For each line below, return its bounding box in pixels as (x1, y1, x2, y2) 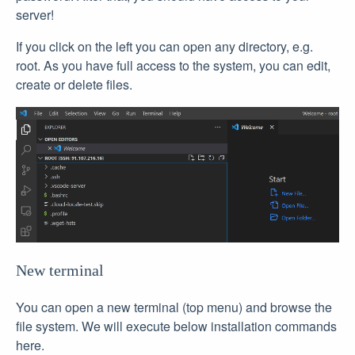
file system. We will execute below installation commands (16, 317, 337, 336)
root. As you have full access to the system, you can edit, (16, 56, 330, 75)
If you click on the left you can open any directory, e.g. (16, 37, 313, 56)
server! (16, 6, 54, 25)
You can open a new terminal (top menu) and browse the (16, 298, 332, 317)
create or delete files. (16, 75, 132, 94)
